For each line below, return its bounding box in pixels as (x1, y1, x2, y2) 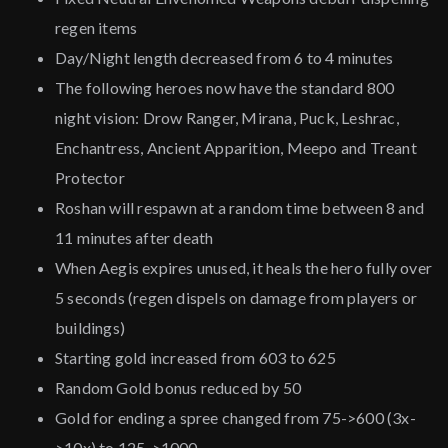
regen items (55, 18, 138, 38)
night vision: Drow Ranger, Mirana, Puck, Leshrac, (55, 108, 399, 128)
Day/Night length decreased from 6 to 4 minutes (55, 48, 394, 68)
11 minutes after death (55, 228, 214, 248)
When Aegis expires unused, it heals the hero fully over (55, 258, 433, 278)
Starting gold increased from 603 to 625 (55, 348, 336, 368)
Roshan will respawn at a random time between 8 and (55, 198, 425, 218)
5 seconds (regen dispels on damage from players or (55, 288, 418, 308)
